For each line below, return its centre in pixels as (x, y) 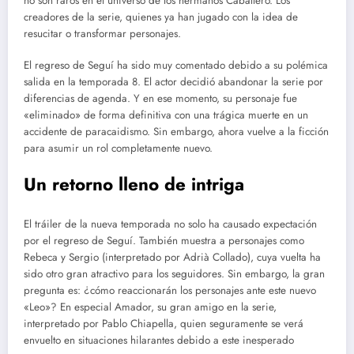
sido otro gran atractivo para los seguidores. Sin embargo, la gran (174, 273)
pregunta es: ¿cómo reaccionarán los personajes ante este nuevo (170, 290)
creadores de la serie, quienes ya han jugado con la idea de (161, 17)
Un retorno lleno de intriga (134, 185)
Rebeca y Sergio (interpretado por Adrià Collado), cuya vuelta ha (172, 257)
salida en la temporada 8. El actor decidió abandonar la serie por (173, 82)
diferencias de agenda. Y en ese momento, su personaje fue (160, 99)
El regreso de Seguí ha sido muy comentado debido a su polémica (176, 66)
